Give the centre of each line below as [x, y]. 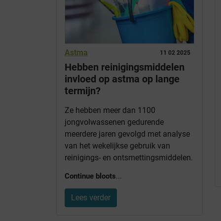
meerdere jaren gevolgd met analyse [127, 134]
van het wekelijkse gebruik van [117, 146]
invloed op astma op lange [122, 79]
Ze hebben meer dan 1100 [110, 110]
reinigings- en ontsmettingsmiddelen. [129, 158]
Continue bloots [90, 176]
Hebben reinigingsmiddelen [125, 67]
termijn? [83, 91]
